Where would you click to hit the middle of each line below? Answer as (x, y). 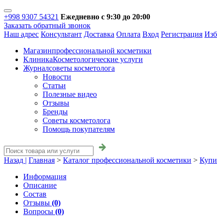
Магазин (38, 51)
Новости (57, 77)
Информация (45, 177)
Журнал (36, 68)
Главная (42, 160)
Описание (40, 185)
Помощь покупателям (79, 129)
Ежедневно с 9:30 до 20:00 (105, 17)
